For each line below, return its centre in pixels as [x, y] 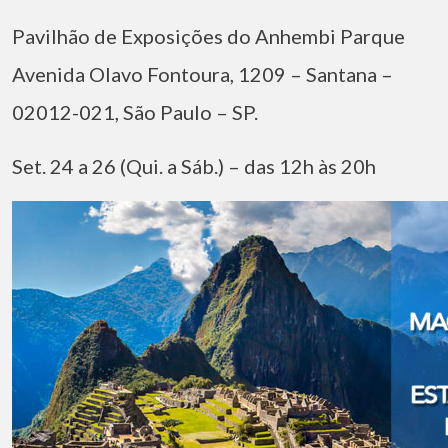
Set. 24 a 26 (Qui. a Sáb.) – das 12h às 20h [194, 166]
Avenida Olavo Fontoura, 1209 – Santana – [202, 74]
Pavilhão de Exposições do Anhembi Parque [208, 36]
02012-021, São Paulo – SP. [135, 112]
